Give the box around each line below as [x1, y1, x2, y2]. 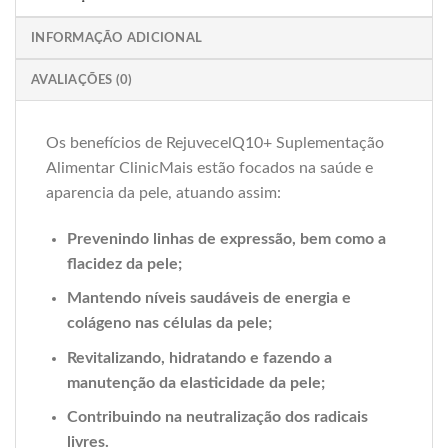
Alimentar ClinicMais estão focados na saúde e [46, 159, 373, 176]
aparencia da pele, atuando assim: [46, 184, 281, 201]
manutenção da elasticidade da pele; [66, 374, 325, 391]
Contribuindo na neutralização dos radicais [66, 409, 368, 426]
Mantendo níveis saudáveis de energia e [66, 290, 351, 307]
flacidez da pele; [66, 255, 182, 272]
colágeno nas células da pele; [66, 315, 272, 332]
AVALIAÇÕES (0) [31, 73, 133, 86]
